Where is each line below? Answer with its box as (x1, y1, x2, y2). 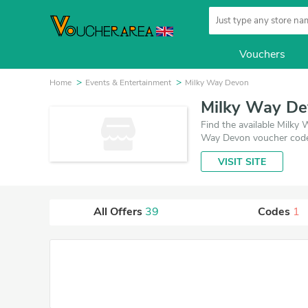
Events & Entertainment (85, 77, 171, 88)
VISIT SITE (218, 155, 266, 168)
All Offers (93, 204, 145, 219)
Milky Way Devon (185, 77, 249, 88)
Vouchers (239, 46, 285, 62)
